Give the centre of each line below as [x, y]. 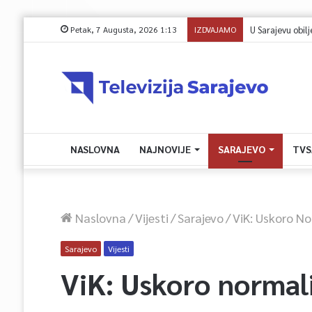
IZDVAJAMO [215, 29]
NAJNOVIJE [165, 149]
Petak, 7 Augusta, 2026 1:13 [122, 29]
